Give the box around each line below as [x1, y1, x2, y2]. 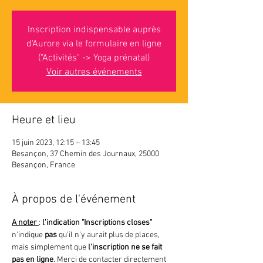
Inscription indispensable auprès [27, 24, 161, 36]
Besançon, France [12, 160, 75, 170]
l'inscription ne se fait [86, 242, 164, 252]
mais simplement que [12, 242, 86, 252]
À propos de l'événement [12, 193, 136, 207]
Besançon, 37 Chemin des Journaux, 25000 [12, 149, 159, 159]
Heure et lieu [12, 113, 76, 127]
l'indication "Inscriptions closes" [42, 218, 152, 228]
